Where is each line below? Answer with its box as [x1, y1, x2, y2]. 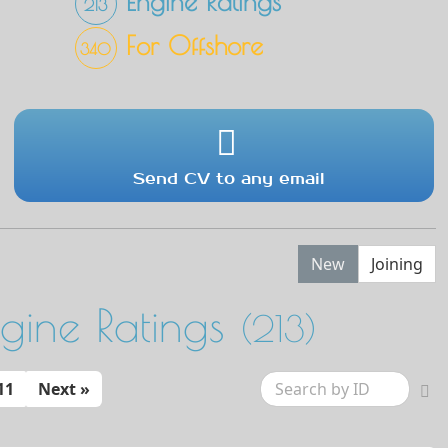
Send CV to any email [133, 167, 325, 189]
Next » [38, 377, 90, 400]
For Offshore [116, 30, 263, 61]
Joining [371, 252, 423, 275]
